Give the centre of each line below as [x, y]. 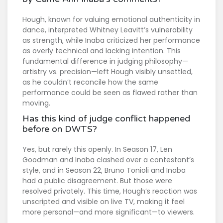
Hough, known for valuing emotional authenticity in [111, 20]
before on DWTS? [60, 129]
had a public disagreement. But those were [97, 181]
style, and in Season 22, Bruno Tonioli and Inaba [104, 170]
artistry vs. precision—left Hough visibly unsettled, [108, 72]
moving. [36, 103]
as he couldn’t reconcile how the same [90, 82]
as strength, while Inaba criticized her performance [111, 41]
